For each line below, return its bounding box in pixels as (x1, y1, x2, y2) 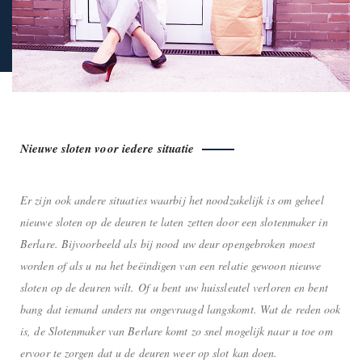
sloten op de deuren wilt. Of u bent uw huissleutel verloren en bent (20, 280, 328, 296)
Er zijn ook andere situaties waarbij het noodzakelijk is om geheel (20, 192, 324, 208)
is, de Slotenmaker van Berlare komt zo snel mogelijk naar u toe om (20, 323, 333, 339)
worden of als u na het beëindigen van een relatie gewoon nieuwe (20, 258, 322, 274)
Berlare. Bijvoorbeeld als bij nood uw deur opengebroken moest (20, 236, 316, 252)
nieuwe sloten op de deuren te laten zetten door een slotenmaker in (20, 214, 328, 230)
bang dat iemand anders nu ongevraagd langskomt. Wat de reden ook (20, 301, 341, 318)
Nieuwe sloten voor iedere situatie (20, 140, 195, 158)
